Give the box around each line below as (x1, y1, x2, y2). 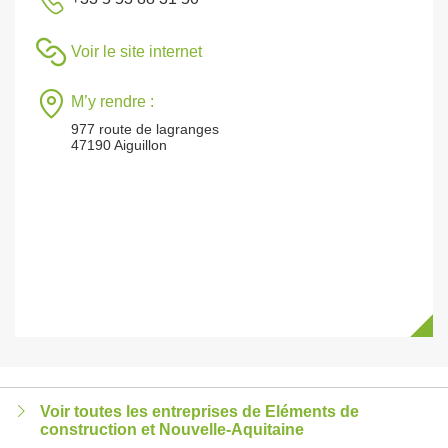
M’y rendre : (71, 93, 154, 110)
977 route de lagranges (71, 121, 219, 137)
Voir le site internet (71, 43, 202, 60)
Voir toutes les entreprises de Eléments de (40, 403, 359, 420)
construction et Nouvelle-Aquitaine (40, 421, 304, 438)
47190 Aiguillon (71, 137, 167, 153)
